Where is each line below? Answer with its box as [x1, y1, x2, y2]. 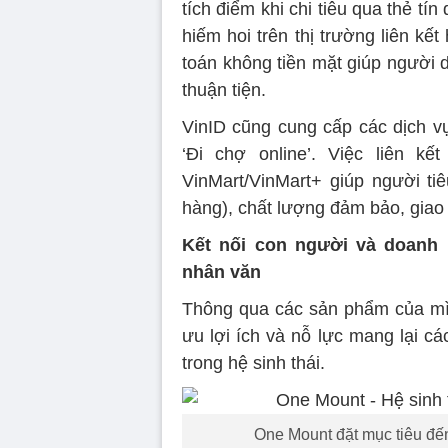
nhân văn [182, 261, 261, 282]
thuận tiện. [182, 79, 266, 100]
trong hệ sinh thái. [182, 352, 325, 373]
